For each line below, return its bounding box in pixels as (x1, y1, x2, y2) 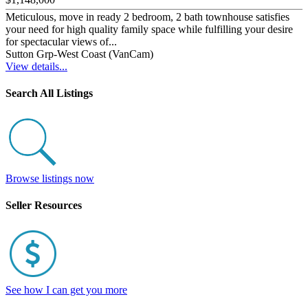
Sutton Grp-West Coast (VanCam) (5, 47, 153, 60)
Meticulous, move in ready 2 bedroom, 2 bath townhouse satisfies (5, 10, 289, 23)
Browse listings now (5, 172, 94, 184)
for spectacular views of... (5, 35, 117, 47)
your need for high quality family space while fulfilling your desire (5, 23, 293, 35)
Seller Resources (5, 199, 82, 211)
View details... (5, 60, 67, 72)
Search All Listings (5, 87, 93, 100)
